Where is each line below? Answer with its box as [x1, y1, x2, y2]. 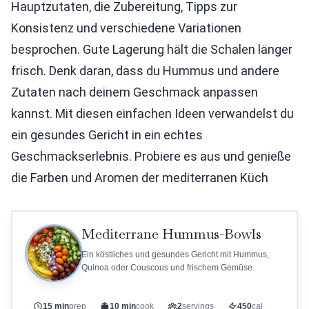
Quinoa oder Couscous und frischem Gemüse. [81, 263, 255, 272]
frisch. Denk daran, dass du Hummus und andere [11, 63, 279, 78]
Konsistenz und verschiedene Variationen [11, 21, 241, 35]
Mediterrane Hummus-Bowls [81, 225, 261, 243]
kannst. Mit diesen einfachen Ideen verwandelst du [11, 106, 294, 121]
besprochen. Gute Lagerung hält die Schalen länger [11, 42, 292, 57]
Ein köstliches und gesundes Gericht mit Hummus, [81, 250, 269, 259]
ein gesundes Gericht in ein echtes [11, 128, 203, 142]
